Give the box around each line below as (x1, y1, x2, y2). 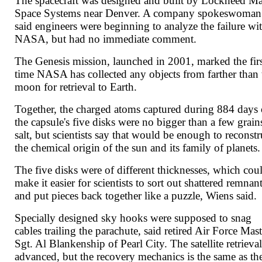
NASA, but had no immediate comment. (15, 33, 197, 46)
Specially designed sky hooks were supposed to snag (15, 212, 252, 225)
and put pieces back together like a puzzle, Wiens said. (15, 189, 257, 202)
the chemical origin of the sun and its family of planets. (15, 142, 261, 154)
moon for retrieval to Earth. (15, 81, 137, 94)
